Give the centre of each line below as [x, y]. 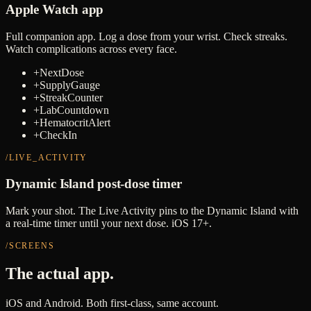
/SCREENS [30, 245]
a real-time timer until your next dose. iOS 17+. [109, 223]
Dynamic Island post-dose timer [94, 183]
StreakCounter [71, 98]
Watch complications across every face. [91, 49]
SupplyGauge [70, 85]
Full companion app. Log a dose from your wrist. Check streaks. [146, 37]
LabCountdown [74, 110]
